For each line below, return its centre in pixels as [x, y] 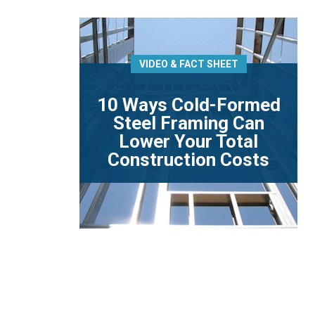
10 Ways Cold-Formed [188, 105]
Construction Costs [188, 160]
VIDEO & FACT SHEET [188, 64]
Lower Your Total [188, 141]
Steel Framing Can [188, 123]
